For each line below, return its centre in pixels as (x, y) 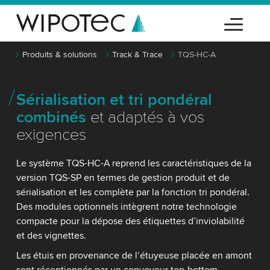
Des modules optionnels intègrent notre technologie (126, 207)
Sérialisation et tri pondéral (114, 100)
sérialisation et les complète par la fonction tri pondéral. (133, 192)
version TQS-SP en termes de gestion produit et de (123, 178)
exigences (51, 135)
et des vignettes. (51, 236)
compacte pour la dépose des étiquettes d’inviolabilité (130, 221)
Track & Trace (137, 55)
